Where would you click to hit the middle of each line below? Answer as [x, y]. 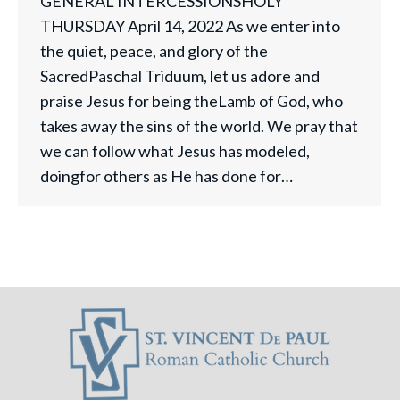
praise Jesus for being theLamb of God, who [192, 101]
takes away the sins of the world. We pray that [199, 126]
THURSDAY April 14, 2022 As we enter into [190, 26]
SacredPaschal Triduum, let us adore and [180, 76]
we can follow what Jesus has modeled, [175, 151]
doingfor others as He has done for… [167, 176]
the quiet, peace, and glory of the [154, 51]
